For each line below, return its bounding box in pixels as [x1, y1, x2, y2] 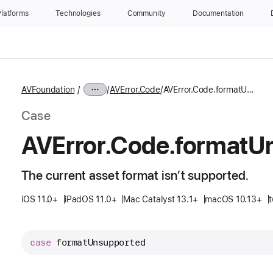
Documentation [192, 9, 244, 18]
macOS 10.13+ [205, 194, 262, 204]
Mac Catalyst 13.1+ [123, 194, 199, 204]
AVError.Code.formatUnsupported [247, 84, 254, 94]
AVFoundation [21, 84, 75, 94]
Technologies [55, 9, 101, 18]
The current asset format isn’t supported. [21, 168, 249, 183]
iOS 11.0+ [21, 194, 58, 204]
